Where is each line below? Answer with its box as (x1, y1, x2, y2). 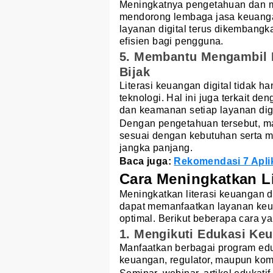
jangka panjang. (119, 143, 193, 154)
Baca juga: (119, 156, 174, 167)
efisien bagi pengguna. (119, 36, 224, 47)
